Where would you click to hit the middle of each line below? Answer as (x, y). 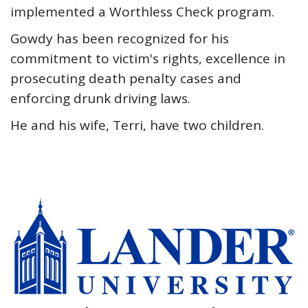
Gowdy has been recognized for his (120, 38)
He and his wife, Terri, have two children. (137, 125)
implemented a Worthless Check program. (142, 12)
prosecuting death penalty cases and (126, 78)
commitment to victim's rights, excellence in (148, 58)
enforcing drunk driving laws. (100, 98)
